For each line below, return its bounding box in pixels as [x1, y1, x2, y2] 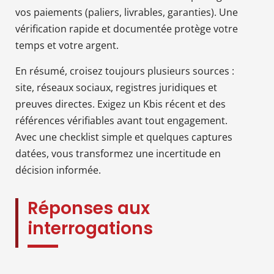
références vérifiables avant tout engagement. [15, 113, 228, 127]
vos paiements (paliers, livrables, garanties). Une [15, 5, 238, 19]
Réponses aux [28, 196, 150, 220]
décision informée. [15, 163, 101, 177]
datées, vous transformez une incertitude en [15, 146, 221, 160]
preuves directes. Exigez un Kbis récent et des [15, 97, 226, 111]
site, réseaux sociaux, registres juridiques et [15, 80, 217, 94]
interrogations [28, 216, 153, 240]
